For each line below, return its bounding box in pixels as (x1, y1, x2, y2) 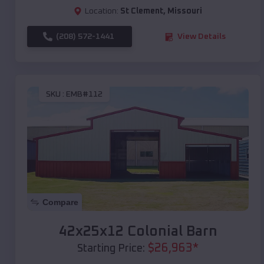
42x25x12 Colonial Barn (58, 225, 217, 239)
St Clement (120, 7, 163, 16)
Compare (42, 197, 78, 207)
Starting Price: (77, 243, 145, 255)
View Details (177, 32, 226, 41)
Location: (85, 7, 118, 16)
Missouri (167, 7, 202, 16)
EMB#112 (66, 90, 103, 98)
